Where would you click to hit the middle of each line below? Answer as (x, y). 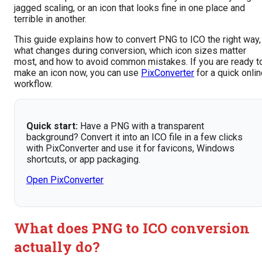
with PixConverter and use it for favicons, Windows (130, 149)
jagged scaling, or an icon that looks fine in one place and (130, 8)
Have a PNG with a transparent (141, 126)
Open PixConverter (65, 180)
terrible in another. (50, 19)
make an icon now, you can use (77, 73)
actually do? (57, 247)
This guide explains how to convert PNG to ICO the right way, (137, 40)
